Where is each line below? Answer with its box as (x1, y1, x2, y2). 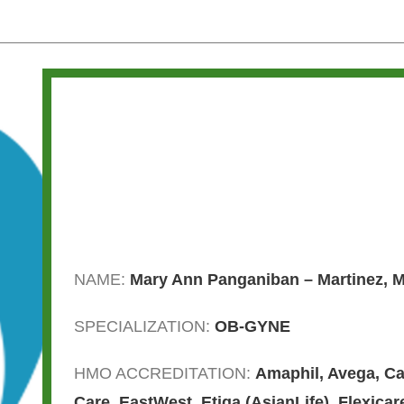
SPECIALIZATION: (74, 317, 215, 335)
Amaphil (255, 363, 319, 382)
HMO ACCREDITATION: (74, 363, 255, 382)
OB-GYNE (215, 317, 290, 335)
